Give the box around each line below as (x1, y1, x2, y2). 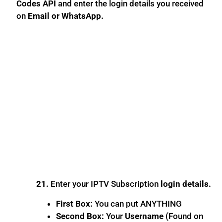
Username (125, 211, 164, 221)
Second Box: (56, 211, 105, 221)
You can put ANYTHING (93, 198, 182, 209)
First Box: (56, 198, 93, 209)
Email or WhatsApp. (28, 11, 104, 21)
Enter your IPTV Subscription (51, 179, 159, 189)
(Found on (164, 211, 204, 221)
